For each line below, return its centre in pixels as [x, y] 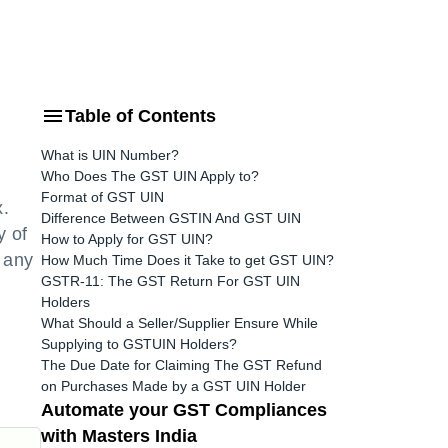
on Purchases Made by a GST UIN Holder [173, 386]
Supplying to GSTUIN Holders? [139, 344]
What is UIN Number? [110, 155]
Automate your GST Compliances [184, 410]
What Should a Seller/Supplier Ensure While [179, 323]
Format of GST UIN [102, 197]
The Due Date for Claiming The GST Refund [181, 365]
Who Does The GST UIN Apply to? [150, 176]
